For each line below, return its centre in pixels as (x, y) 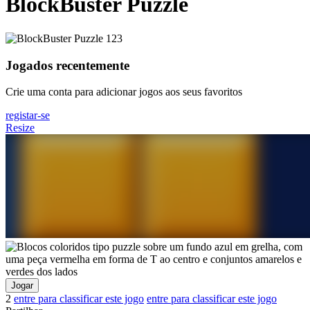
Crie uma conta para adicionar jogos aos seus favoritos (124, 92)
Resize (20, 128)
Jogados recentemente (67, 65)
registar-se (28, 116)
